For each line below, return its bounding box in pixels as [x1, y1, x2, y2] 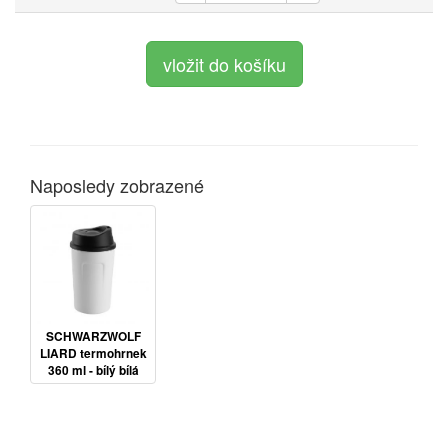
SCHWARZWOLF [45, 327, 141, 345]
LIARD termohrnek [39, 344, 147, 362]
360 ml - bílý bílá [47, 361, 139, 379]
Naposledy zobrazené [30, 171, 204, 198]
